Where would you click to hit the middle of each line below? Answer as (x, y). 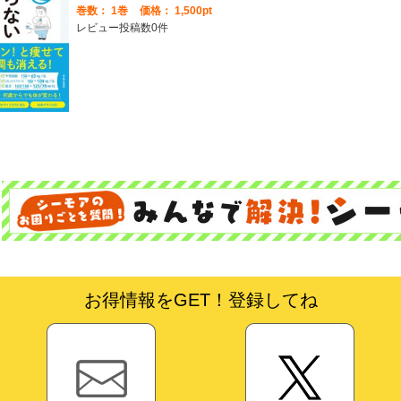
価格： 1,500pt (174, 11)
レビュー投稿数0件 (122, 28)
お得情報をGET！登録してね (200, 299)
